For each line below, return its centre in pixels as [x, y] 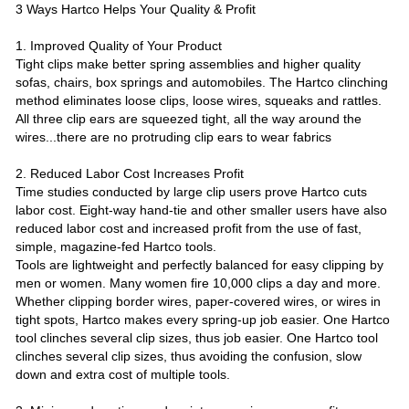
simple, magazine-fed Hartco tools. [115, 246]
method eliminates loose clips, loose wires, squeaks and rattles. [198, 100]
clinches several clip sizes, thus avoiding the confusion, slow [188, 356]
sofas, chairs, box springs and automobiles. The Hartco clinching [201, 82]
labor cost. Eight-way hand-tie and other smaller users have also [201, 210]
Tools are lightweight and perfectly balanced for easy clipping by [199, 264]
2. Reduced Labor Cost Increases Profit [129, 173]
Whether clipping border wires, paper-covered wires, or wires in [198, 301]
